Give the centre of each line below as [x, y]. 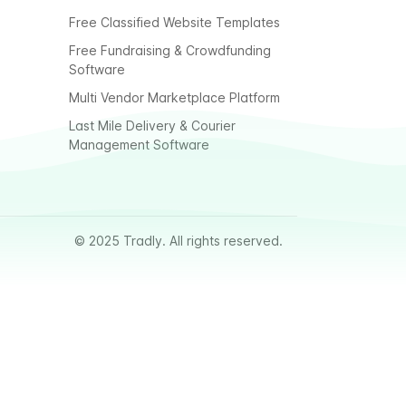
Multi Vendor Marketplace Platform [174, 97]
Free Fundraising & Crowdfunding [169, 50]
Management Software [139, 145]
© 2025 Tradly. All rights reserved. [179, 241]
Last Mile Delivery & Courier [152, 126]
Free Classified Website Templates [174, 22]
